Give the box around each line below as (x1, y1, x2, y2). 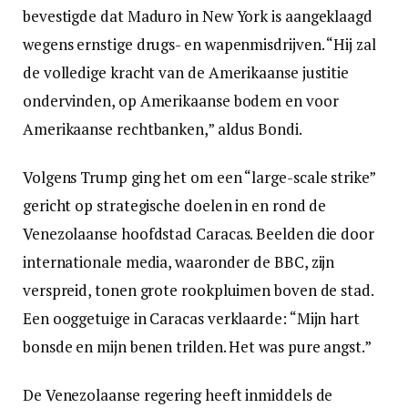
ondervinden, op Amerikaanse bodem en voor (23, 89, 339, 111)
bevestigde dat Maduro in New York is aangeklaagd (23, 5, 372, 26)
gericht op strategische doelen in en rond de (23, 194, 327, 216)
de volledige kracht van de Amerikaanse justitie (23, 61, 350, 83)
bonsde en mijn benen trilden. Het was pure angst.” (23, 335, 372, 357)
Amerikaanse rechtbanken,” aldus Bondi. (23, 117, 302, 139)
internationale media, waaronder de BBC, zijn (23, 250, 335, 272)
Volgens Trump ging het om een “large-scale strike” (23, 166, 375, 188)
